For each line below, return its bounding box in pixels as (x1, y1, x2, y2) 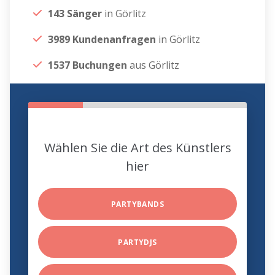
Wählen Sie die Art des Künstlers (44, 139, 231, 157)
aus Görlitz (127, 58, 180, 72)
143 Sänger (48, 7, 105, 21)
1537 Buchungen (48, 58, 128, 72)
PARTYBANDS (110, 199, 165, 210)
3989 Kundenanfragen (48, 33, 157, 47)
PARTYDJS (118, 237, 157, 248)
